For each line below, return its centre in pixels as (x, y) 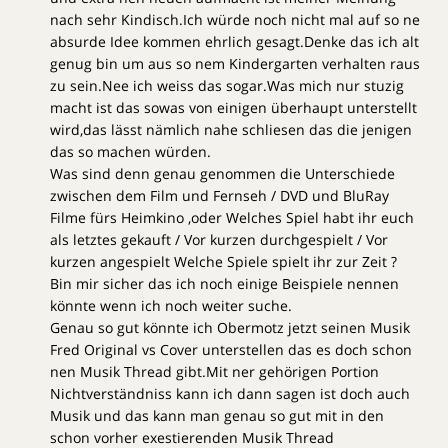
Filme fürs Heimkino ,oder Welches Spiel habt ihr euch (232, 217)
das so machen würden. (130, 151)
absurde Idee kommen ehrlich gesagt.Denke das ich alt (234, 41)
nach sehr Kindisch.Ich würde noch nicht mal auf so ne (235, 19)
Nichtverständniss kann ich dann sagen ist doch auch (230, 393)
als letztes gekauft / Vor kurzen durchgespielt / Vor (219, 239)
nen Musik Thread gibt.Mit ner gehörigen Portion (214, 371)
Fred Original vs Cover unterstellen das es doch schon (231, 349)
